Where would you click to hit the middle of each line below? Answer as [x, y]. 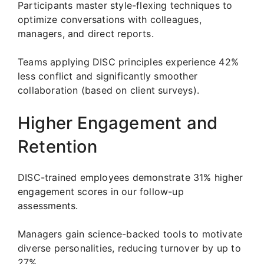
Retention [57, 146]
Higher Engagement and [118, 123]
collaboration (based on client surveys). [108, 90]
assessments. [48, 205]
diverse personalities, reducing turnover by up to [129, 248]
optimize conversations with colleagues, [110, 19]
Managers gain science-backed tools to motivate [130, 234]
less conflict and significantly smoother [108, 76]
